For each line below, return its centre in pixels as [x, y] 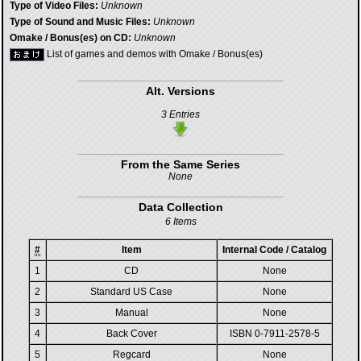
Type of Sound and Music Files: [80, 22]
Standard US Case [131, 292]
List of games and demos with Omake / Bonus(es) [154, 54]
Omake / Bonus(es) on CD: [71, 38]
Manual [131, 313]
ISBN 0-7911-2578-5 [274, 334]
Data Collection [180, 207]
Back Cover [131, 334]
